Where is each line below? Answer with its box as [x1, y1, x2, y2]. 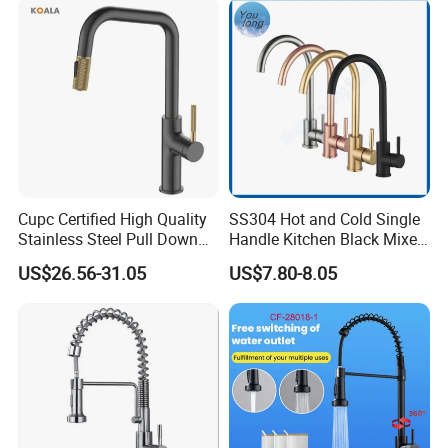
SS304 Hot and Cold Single [228, 208, 420, 231]
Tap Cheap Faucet [228, 248, 357, 271]
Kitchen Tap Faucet [18, 248, 155, 271]
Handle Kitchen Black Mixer [228, 228, 422, 251]
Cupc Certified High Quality [18, 208, 208, 231]
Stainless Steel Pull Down [18, 228, 199, 251]
